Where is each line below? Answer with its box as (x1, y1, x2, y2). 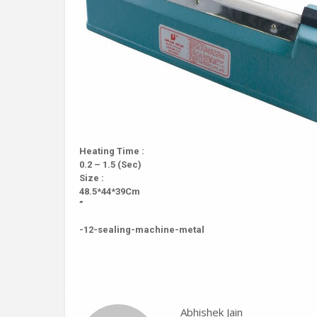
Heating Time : (79, 146, 144, 156)
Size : (79, 173, 104, 183)
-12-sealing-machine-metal (79, 224, 204, 235)
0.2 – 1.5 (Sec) (79, 159, 142, 170)
